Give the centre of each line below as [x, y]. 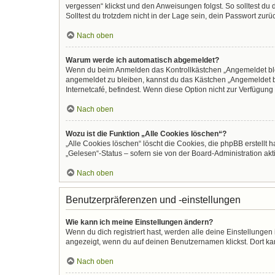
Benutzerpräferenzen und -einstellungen [153, 199]
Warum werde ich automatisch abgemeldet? [142, 60]
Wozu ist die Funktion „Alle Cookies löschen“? [146, 134]
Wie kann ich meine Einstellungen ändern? [139, 222]
